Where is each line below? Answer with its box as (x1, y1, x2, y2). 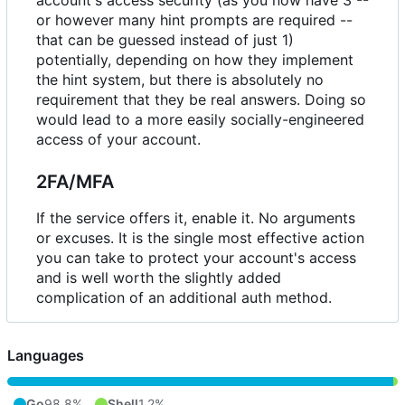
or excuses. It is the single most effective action (36, 229, 364, 248)
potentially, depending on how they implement (36, 51, 353, 70)
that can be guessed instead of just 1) (36, 31, 294, 50)
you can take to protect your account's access (36, 249, 356, 268)
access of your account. (36, 130, 201, 149)
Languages (7, 346, 84, 365)
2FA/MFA (36, 171, 114, 193)
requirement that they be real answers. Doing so (36, 90, 366, 109)
